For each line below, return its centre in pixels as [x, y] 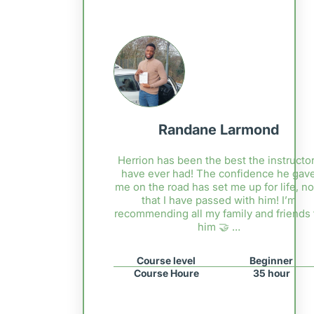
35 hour [271, 273]
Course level [166, 261]
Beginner [272, 261]
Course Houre [166, 273]
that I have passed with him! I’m [219, 200]
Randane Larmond [219, 130]
